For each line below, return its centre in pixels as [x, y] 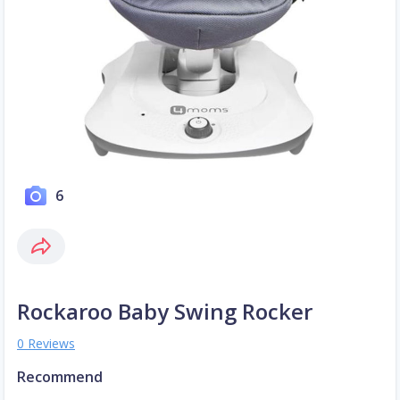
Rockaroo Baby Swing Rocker [165, 312]
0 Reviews [46, 344]
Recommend [60, 377]
